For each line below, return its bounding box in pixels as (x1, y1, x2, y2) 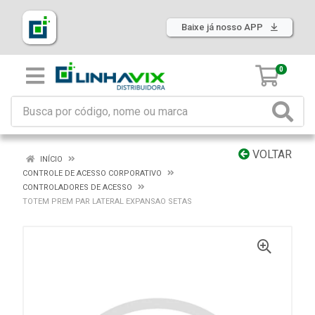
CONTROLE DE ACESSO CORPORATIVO (22, 169, 162, 178)
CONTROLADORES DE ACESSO (22, 183, 132, 192)
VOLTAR (250, 148, 292, 161)
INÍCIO (38, 155, 63, 164)
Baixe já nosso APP (181, 22, 265, 32)
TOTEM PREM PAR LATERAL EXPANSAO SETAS (22, 197, 192, 206)
